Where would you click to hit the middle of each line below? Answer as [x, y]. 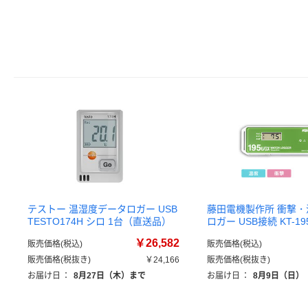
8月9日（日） [278, 276]
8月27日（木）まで [110, 276]
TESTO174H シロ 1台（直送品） [99, 221]
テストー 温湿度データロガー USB [102, 209]
